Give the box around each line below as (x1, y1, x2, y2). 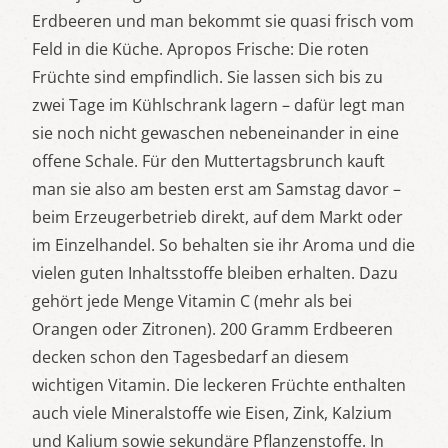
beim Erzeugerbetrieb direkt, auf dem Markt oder (32, 206, 403, 228)
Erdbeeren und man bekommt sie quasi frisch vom (32, 10, 414, 32)
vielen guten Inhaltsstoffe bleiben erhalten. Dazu (32, 262, 398, 284)
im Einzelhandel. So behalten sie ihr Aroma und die (32, 234, 415, 256)
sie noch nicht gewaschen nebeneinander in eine (32, 122, 399, 144)
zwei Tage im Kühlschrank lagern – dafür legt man (32, 94, 405, 116)
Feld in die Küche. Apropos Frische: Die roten (32, 38, 369, 60)
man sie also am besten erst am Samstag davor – (32, 178, 401, 200)
